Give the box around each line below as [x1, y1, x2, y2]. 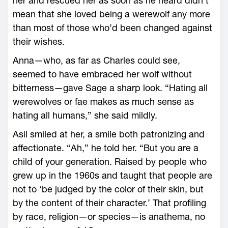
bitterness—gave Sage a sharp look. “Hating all [13, 82, 208, 93]
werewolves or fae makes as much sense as [13, 96, 194, 107]
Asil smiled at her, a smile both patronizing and [13, 129, 205, 139]
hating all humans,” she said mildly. [13, 110, 157, 121]
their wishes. [13, 36, 65, 47]
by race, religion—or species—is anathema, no [13, 211, 205, 222]
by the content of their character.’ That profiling [13, 197, 206, 208]
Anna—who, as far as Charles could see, [13, 55, 180, 66]
